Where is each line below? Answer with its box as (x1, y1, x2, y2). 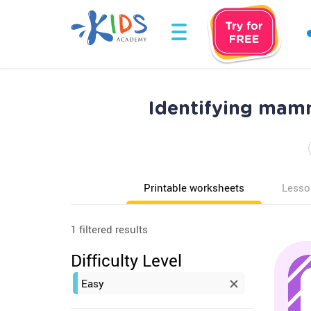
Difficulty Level (71, 249, 182, 271)
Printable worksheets (144, 180, 244, 194)
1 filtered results (71, 222, 148, 236)
